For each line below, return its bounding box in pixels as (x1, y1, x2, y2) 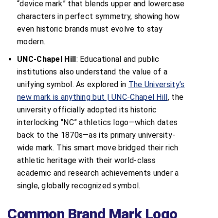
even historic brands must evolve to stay (17, 24, 163, 34)
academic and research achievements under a (17, 168, 179, 178)
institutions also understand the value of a (17, 67, 167, 76)
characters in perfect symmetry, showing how (17, 11, 180, 21)
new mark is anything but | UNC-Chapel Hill (17, 92, 168, 102)
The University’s (128, 79, 185, 89)
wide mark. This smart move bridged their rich (17, 143, 179, 152)
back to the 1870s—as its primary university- (17, 130, 176, 140)
